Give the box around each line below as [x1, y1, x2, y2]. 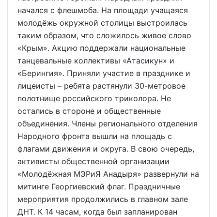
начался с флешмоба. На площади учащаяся [17, 5, 188, 15]
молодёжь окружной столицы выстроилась [17, 17, 187, 28]
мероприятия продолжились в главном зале [17, 194, 188, 204]
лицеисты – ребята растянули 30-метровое [17, 80, 186, 91]
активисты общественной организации [17, 156, 170, 166]
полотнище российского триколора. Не [17, 93, 171, 103]
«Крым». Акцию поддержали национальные [17, 43, 186, 53]
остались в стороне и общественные [17, 106, 161, 116]
